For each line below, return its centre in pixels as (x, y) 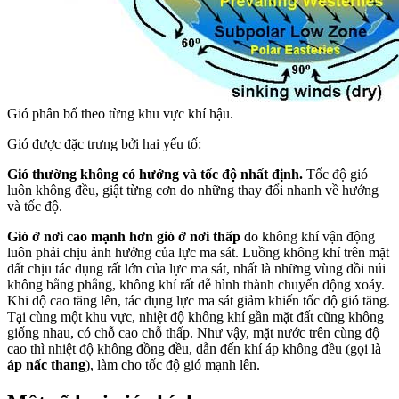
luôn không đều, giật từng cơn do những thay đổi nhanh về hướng (193, 191)
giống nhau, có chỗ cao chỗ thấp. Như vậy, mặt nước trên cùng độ (193, 333)
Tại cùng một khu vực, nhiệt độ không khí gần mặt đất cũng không (195, 317)
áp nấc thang (46, 365)
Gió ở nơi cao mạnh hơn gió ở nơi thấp (124, 237)
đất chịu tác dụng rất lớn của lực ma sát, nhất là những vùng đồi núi (196, 269)
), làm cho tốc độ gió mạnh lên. (173, 365)
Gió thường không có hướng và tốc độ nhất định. (155, 175)
